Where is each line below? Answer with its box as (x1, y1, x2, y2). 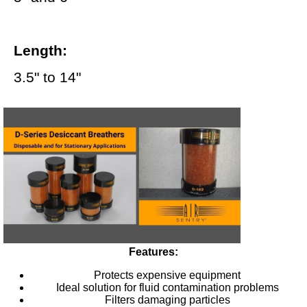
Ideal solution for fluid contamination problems (56, 281, 279, 293)
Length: (14, 42, 67, 58)
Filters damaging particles (104, 293, 230, 306)
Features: (129, 245, 178, 258)
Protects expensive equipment (94, 269, 241, 281)
